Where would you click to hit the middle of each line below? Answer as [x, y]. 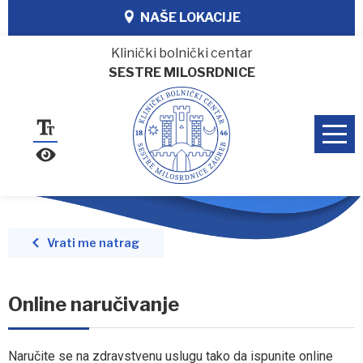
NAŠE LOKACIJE [190, 17]
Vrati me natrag [93, 243]
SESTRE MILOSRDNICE [181, 73]
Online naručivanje [94, 304]
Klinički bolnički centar [181, 53]
